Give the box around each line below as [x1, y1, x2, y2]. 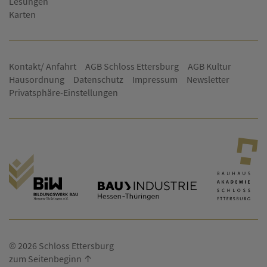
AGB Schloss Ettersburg [85, 60, 179, 73]
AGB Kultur [188, 60, 231, 73]
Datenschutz [73, 73, 123, 86]
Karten [9, 8, 36, 21]
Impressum [132, 73, 178, 86]
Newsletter [187, 73, 229, 86]
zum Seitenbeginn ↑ [9, 252, 92, 265]
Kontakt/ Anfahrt [9, 60, 76, 73]
